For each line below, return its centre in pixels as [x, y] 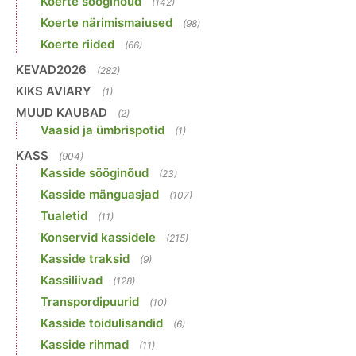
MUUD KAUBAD [62, 112]
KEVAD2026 [51, 69]
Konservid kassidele [98, 237]
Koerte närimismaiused [106, 22]
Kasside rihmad [85, 344]
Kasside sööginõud [95, 172]
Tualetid [64, 215]
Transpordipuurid [90, 301]
